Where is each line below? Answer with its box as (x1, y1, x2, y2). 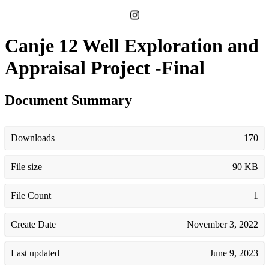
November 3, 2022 (187, 219, 258, 229)
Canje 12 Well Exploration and (5, 35, 259, 57)
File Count (11, 190, 51, 201)
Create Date (11, 219, 56, 229)
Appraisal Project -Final (5, 57, 205, 79)
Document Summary (5, 92, 132, 108)
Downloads (11, 132, 55, 143)
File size (11, 161, 42, 172)
